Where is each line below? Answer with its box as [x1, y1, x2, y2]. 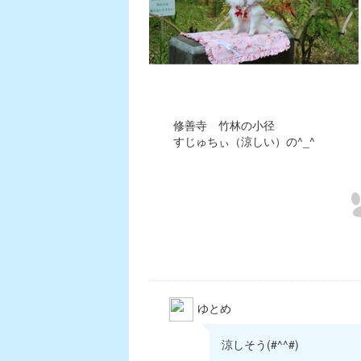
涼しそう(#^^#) [222, 336, 299, 352]
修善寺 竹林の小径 [173, 117, 275, 133]
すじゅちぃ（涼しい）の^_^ [173, 133, 315, 149]
